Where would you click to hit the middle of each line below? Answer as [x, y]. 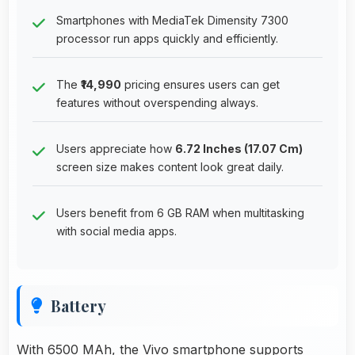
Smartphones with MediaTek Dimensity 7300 [172, 20]
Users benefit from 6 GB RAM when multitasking [180, 212]
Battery [78, 305]
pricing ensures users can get [200, 84]
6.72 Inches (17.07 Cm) [239, 148]
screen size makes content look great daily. [170, 166]
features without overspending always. [157, 102]
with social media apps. [116, 231]
